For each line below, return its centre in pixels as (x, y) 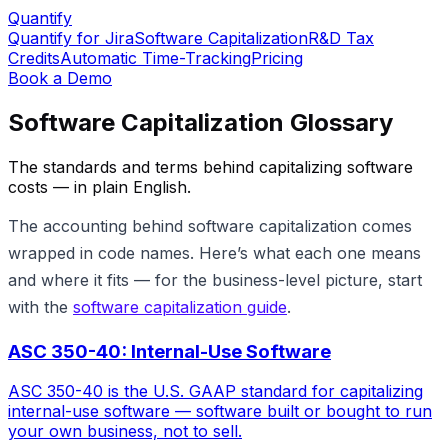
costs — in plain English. (99, 186)
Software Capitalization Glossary (200, 122)
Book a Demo (60, 78)
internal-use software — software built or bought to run (220, 411)
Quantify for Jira (71, 38)
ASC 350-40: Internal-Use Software (169, 351)
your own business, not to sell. (125, 431)
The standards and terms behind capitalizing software (210, 166)
